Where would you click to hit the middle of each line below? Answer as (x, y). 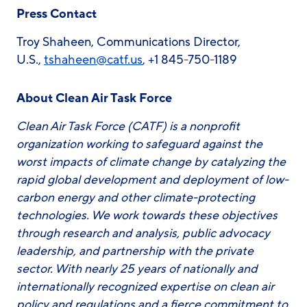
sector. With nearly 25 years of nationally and (137, 269)
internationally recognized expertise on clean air (145, 286)
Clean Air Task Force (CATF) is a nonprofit (128, 126)
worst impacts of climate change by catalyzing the (151, 162)
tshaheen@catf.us (93, 60)
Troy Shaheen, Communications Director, (128, 42)
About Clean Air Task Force (94, 98)
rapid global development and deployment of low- (152, 180)
